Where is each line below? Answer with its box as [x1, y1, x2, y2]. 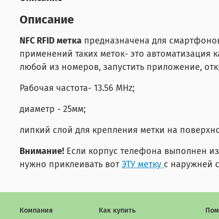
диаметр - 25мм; [20, 103, 86, 114]
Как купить [99, 206, 135, 215]
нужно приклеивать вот [20, 158, 122, 170]
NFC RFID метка [20, 35, 82, 46]
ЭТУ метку [122, 158, 161, 170]
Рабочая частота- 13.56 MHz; [20, 82, 134, 93]
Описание [20, 12, 74, 26]
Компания [20, 206, 53, 215]
